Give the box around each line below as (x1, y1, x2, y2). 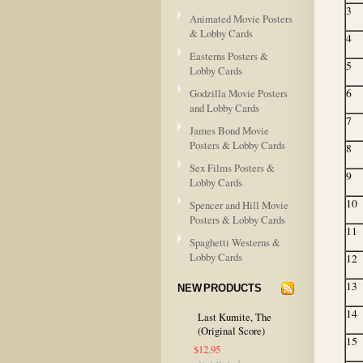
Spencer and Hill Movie (190, 198, 288, 212)
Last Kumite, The (198, 310, 271, 324)
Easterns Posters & (190, 49, 268, 63)
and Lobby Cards (190, 100, 259, 115)
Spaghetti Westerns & (190, 235, 280, 250)
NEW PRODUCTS (177, 282, 262, 294)
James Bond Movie (190, 123, 269, 138)
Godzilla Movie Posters (190, 86, 288, 100)
